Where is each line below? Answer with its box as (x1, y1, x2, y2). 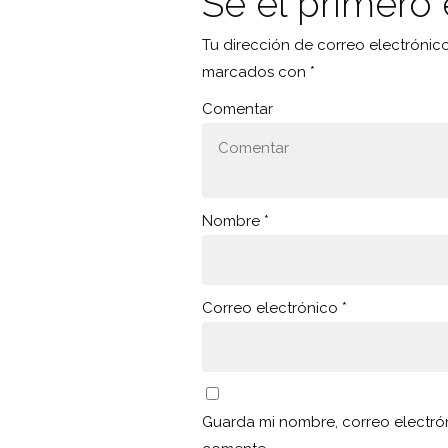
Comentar (202, 99, 273, 118)
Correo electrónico (202, 298, 342, 317)
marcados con (202, 62, 310, 81)
